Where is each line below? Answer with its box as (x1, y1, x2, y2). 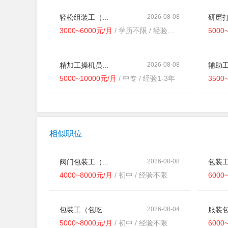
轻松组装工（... (60, 13, 108, 21)
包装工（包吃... (60, 206, 108, 214)
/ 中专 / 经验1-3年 (117, 74, 175, 82)
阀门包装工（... (60, 158, 108, 166)
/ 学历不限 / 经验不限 (112, 26, 167, 35)
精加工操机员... (60, 61, 108, 69)
